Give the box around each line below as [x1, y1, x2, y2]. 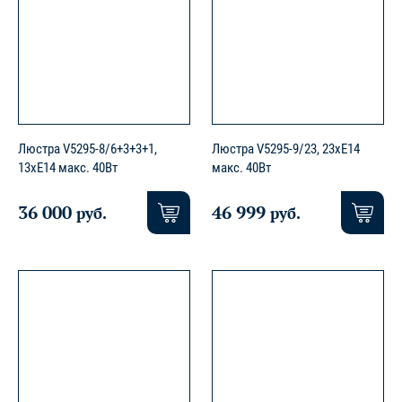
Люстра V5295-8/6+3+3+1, [18, 141, 157, 158]
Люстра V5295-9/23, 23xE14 [212, 141, 360, 158]
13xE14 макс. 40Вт [18, 160, 118, 177]
